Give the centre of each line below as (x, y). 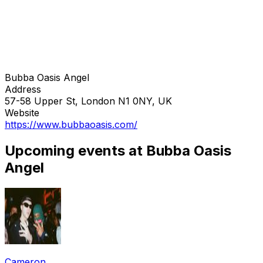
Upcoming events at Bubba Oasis (118, 150)
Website (22, 112)
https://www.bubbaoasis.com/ (71, 124)
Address (23, 89)
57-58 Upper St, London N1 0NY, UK (88, 101)
